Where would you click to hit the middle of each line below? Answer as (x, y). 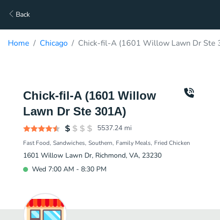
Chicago (54, 43)
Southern (100, 143)
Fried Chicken (172, 143)
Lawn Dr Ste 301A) (75, 111)
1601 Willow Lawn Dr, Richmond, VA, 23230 (92, 155)
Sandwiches (69, 143)
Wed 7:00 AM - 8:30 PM (69, 169)
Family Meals (133, 143)
